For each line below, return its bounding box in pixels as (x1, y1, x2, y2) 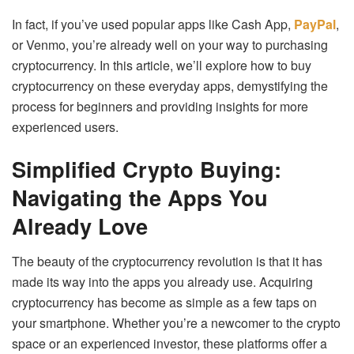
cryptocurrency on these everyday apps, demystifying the (12, 76, 328, 95)
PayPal (294, 14, 336, 33)
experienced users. (12, 117, 119, 136)
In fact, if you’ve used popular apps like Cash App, (12, 14, 294, 33)
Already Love (12, 210, 148, 242)
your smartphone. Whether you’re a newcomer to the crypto (12, 314, 341, 333)
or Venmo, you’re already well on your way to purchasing (12, 35, 328, 54)
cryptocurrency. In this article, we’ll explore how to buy (12, 55, 311, 74)
